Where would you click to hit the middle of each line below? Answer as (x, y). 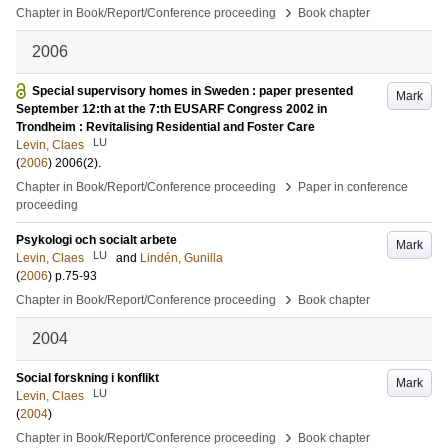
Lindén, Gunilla (181, 258)
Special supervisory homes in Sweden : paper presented (192, 91)
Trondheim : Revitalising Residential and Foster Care (165, 127)
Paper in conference (353, 187)
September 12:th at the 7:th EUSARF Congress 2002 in (171, 109)
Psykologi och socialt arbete (96, 240)
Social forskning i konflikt (87, 378)
